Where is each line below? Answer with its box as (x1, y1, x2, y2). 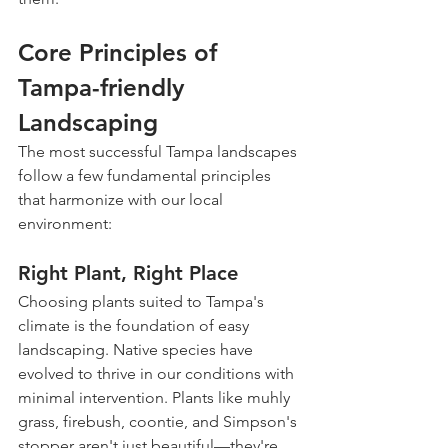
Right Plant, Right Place (18, 261, 238, 286)
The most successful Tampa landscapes (18, 142, 301, 162)
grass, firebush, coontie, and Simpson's (18, 412, 301, 432)
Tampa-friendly (18, 73, 191, 103)
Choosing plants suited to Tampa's (18, 292, 268, 312)
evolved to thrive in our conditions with (18, 364, 298, 384)
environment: (18, 214, 112, 234)
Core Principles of (18, 38, 224, 68)
